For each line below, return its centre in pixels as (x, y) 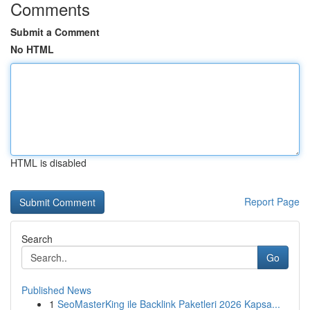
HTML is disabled (48, 163)
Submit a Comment (55, 32)
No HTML (32, 49)
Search (37, 239)
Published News (56, 290)
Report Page (272, 201)
